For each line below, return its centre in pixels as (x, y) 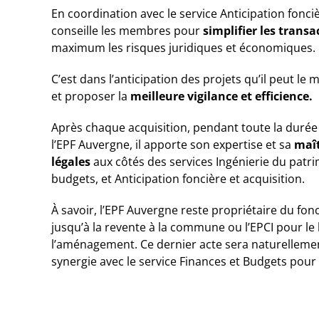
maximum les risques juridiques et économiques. (183, 47)
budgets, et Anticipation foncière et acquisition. (178, 178)
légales (71, 161)
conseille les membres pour (126, 30)
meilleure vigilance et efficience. (221, 96)
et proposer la (91, 96)
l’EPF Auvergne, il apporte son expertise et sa (173, 144)
